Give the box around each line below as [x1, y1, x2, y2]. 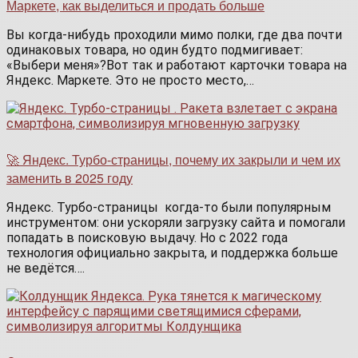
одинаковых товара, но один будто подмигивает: [6, 42, 303, 58]
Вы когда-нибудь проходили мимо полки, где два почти [6, 27, 342, 43]
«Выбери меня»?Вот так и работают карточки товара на [6, 58, 350, 74]
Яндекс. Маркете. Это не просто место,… [6, 73, 254, 89]
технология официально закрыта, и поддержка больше [6, 245, 338, 261]
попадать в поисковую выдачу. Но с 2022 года [6, 230, 288, 246]
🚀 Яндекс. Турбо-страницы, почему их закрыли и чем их [6, 150, 340, 169]
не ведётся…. [6, 261, 85, 276]
